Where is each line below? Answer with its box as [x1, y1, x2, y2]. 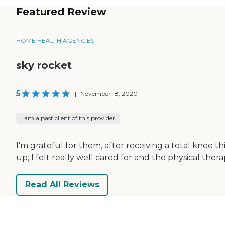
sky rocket [16, 59, 72, 71]
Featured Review [16, 5, 106, 18]
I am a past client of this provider [21, 114, 115, 122]
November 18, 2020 [80, 89, 138, 97]
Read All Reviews [25, 180, 99, 190]
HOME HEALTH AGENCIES [16, 36, 94, 44]
